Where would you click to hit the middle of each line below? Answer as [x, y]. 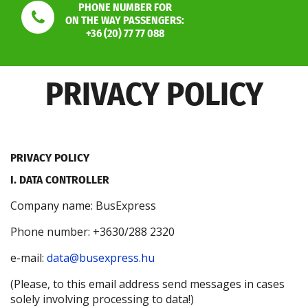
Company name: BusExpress [83, 206]
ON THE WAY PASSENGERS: [125, 21]
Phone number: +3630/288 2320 [94, 232]
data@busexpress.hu [102, 258]
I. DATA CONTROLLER [61, 180]
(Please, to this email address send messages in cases [147, 284]
